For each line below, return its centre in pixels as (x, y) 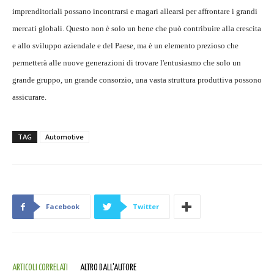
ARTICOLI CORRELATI (40, 268)
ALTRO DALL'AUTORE (108, 268)
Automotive (65, 137)
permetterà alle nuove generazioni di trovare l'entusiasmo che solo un (127, 63)
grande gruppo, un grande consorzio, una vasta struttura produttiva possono (137, 80)
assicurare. (29, 97)
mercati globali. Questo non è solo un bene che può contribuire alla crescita (137, 29)
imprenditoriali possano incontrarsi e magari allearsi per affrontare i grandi (135, 12)
